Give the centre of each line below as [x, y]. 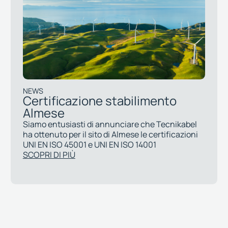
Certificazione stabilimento [99, 100]
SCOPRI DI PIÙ [49, 154]
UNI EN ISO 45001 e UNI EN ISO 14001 [89, 144]
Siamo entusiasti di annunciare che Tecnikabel [110, 124]
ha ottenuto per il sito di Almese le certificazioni [110, 134]
